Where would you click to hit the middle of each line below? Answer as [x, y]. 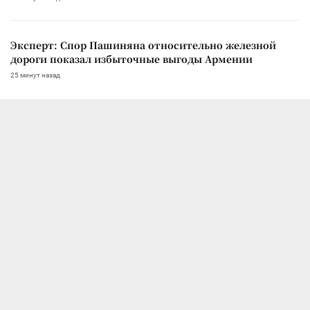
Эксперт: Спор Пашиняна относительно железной [143, 45]
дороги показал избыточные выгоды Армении [131, 59]
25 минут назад [35, 75]
